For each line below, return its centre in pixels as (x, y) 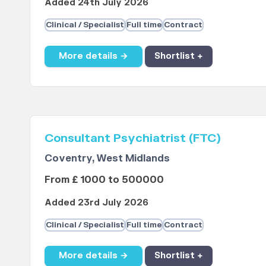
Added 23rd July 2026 (96, 202)
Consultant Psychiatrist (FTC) (132, 138)
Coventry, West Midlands (107, 158)
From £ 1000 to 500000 (104, 180)
